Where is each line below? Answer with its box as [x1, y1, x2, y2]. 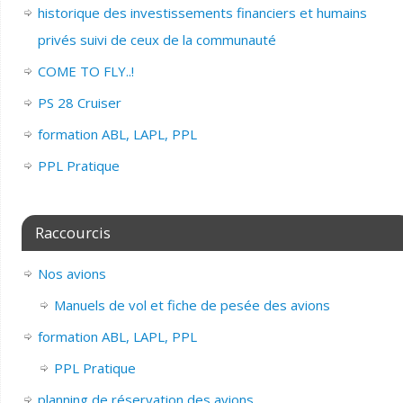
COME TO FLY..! [37, 61, 134, 80]
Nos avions [37, 264, 106, 282]
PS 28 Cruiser [37, 93, 121, 112]
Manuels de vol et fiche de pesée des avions [53, 295, 330, 314]
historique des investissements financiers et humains [37, 3, 367, 22]
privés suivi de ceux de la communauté [37, 30, 276, 49]
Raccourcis [34, 221, 111, 243]
